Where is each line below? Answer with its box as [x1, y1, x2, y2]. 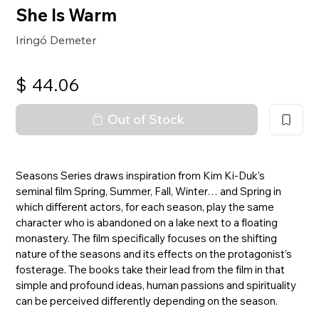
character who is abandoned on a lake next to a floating [16, 215, 278, 229]
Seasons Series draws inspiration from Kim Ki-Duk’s [16, 168, 266, 182]
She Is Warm [16, 4, 117, 26]
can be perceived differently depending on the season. [16, 293, 278, 308]
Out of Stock [108, 110, 184, 127]
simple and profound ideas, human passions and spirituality [16, 278, 297, 292]
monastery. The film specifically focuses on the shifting [16, 231, 278, 245]
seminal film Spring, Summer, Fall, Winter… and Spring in [16, 184, 282, 198]
